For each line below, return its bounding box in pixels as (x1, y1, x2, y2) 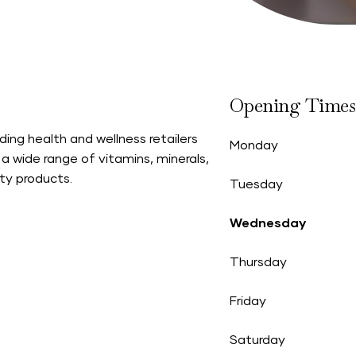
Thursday (229, 256, 287, 269)
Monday (229, 139, 278, 152)
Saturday (229, 334, 285, 346)
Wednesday (229, 217, 306, 230)
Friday (229, 295, 266, 308)
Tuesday (229, 178, 283, 191)
